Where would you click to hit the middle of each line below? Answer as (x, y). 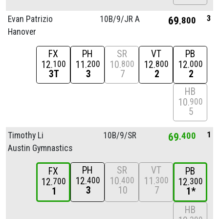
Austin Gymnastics (40, 148)
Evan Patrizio (30, 19)
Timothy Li (26, 135)
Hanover (22, 32)
